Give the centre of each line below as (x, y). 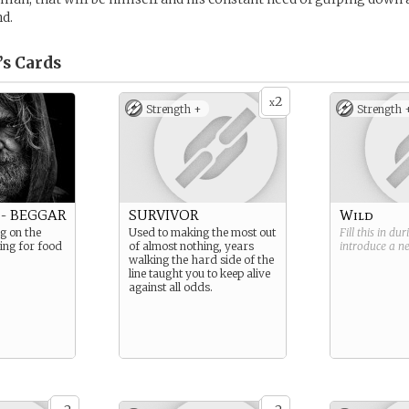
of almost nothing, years (191, 246)
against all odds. (171, 287)
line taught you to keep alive (199, 273)
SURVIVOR (163, 215)
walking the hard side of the (201, 260)
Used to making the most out (202, 232)
